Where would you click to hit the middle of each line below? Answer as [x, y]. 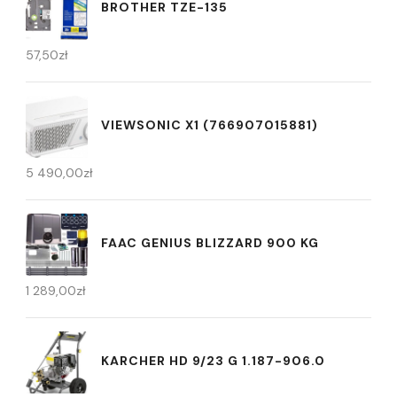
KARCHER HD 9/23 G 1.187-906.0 [213, 360]
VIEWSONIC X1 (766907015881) [210, 125]
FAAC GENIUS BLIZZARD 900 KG [210, 242]
